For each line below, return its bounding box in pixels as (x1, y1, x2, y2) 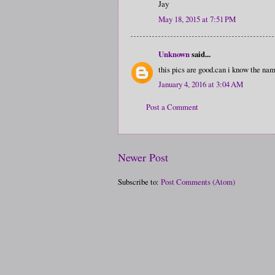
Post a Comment (146, 101, 198, 113)
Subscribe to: (118, 176, 161, 187)
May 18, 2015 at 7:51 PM (158, 13, 236, 25)
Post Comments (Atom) (161, 176, 235, 187)
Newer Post (118, 149, 168, 165)
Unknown (158, 48, 190, 60)
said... (190, 48, 211, 60)
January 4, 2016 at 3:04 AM (158, 79, 243, 90)
